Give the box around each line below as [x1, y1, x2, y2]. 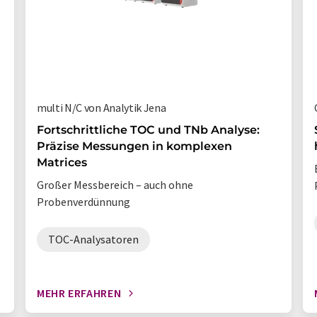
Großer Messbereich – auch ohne [37, 178, 193, 192]
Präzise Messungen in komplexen [37, 139, 232, 153]
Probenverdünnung [37, 195, 130, 209]
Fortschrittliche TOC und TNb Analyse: [37, 123, 260, 137]
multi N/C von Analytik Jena [37, 100, 166, 115]
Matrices [37, 156, 87, 169]
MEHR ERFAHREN [37, 286, 122, 300]
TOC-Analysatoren [48, 232, 139, 246]
